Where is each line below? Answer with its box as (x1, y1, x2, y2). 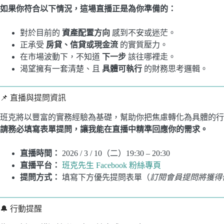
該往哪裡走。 (126, 52, 176, 61)
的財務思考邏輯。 (142, 64, 208, 73)
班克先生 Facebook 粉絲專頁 (62, 160, 161, 169)
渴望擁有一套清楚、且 (20, 64, 102, 73)
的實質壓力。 (118, 40, 168, 49)
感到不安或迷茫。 (110, 28, 176, 37)
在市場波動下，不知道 (20, 52, 102, 61)
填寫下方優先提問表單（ (60, 172, 150, 181)
